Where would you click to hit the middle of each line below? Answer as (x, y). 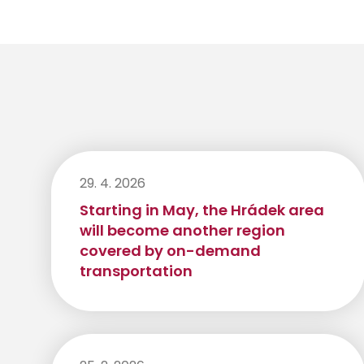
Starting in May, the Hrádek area (202, 210)
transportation (136, 271)
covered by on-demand (170, 251)
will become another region (182, 231)
